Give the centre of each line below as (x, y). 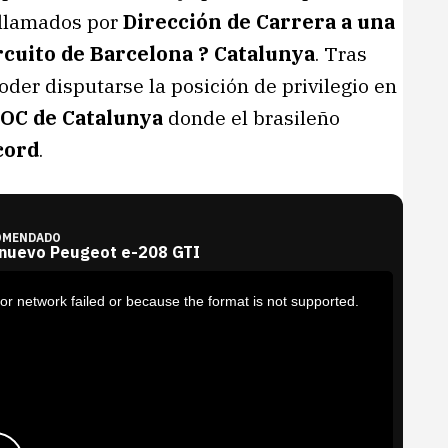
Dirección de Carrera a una (259, 21)
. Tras (341, 53)
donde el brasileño (251, 117)
